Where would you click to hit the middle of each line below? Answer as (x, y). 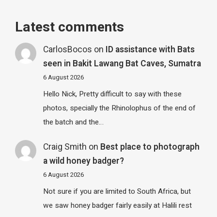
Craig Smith (65, 147)
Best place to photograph (150, 147)
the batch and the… (73, 122)
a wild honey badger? (83, 161)
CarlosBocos (67, 49)
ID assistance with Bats (150, 49)
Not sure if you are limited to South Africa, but (117, 192)
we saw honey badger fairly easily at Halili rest (117, 206)
